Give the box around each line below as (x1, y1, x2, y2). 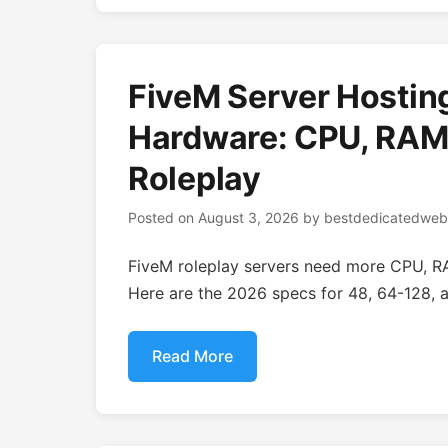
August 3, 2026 (198, 209, 299, 226)
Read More (152, 346, 233, 366)
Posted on (128, 209, 198, 226)
